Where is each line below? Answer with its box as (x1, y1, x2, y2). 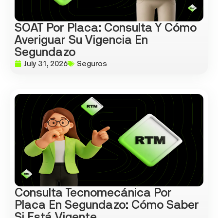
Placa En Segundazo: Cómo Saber (15, 197, 199, 213)
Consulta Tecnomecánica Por (15, 185, 172, 200)
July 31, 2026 (24, 58, 68, 69)
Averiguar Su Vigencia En (15, 32, 148, 48)
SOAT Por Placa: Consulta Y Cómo (15, 20, 197, 36)
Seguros (77, 58, 107, 69)
